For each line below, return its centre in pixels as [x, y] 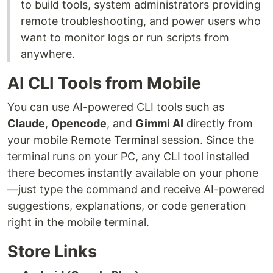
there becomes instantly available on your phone [133, 173]
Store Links [52, 252]
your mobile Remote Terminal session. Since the [131, 140]
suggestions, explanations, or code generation [127, 206]
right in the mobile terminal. [78, 222]
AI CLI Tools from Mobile [104, 83]
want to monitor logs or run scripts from [125, 38]
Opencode [79, 124]
